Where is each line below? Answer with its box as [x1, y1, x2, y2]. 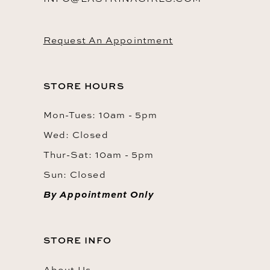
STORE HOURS [43, 78, 124, 92]
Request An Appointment [43, 33, 173, 46]
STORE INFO [43, 233, 112, 247]
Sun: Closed [43, 168, 106, 181]
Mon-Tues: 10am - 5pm [43, 108, 158, 122]
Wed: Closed [43, 128, 108, 142]
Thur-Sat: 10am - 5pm [43, 148, 154, 162]
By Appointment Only [43, 187, 155, 201]
